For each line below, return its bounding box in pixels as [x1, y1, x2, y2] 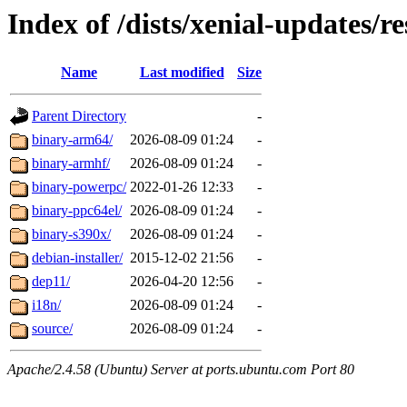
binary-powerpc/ [32, 179, 126, 195]
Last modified [139, 65, 224, 81]
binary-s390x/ [32, 226, 111, 243]
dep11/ [32, 273, 70, 290]
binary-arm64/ [32, 132, 113, 148]
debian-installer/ [32, 250, 123, 266]
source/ [32, 321, 73, 337]
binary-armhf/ [32, 155, 110, 172]
